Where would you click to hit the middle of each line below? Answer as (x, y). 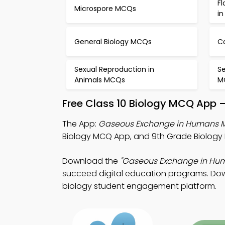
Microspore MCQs (105, 8)
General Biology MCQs (113, 41)
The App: (80, 124)
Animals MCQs (100, 80)
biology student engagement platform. (139, 186)
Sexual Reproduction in (114, 69)
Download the (91, 161)
